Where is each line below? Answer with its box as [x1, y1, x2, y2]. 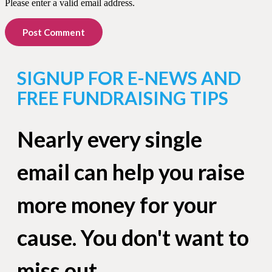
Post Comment [22, 26, 85, 38]
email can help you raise [17, 158, 245, 185]
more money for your [17, 191, 217, 218]
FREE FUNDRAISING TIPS [17, 86, 228, 109]
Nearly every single [17, 125, 202, 152]
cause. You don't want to [17, 223, 249, 251]
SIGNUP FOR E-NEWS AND [17, 66, 241, 89]
